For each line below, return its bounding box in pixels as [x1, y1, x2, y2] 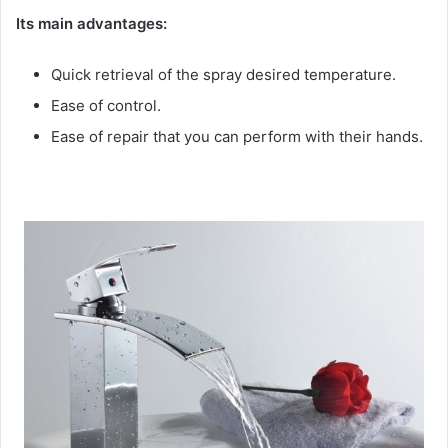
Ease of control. [51, 95, 161, 115]
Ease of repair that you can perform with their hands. [51, 126, 423, 146]
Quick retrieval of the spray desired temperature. [51, 64, 396, 84]
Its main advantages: [16, 13, 167, 33]
